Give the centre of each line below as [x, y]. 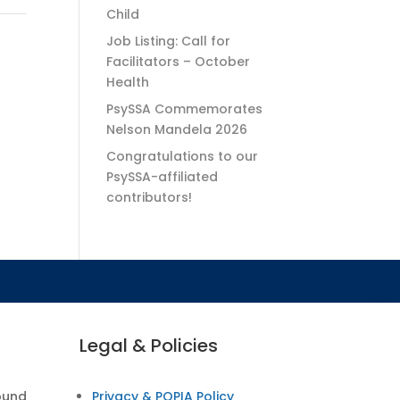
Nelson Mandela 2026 [177, 129]
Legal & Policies [149, 346]
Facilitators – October [179, 62]
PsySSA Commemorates [185, 109]
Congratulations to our [183, 156]
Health [128, 82]
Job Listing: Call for [169, 41]
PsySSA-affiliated [162, 177]
